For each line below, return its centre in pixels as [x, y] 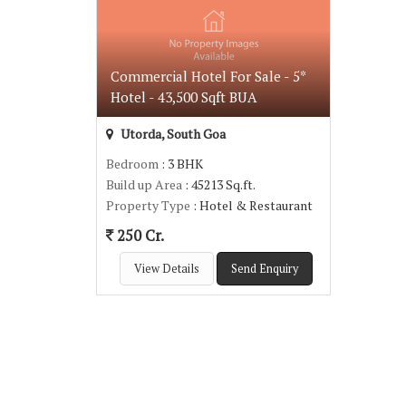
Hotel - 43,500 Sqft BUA [184, 97]
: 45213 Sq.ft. [219, 184]
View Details [166, 269]
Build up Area [144, 184]
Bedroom [132, 164]
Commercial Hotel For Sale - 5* [208, 76]
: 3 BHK [181, 164]
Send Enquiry [264, 269]
